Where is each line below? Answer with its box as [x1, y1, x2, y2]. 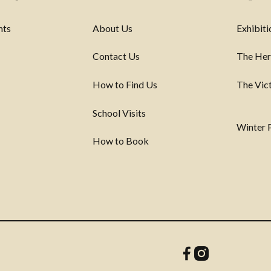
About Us [92, 22, 132, 34]
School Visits [92, 106, 146, 119]
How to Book [92, 135, 149, 147]
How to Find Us [92, 78, 157, 90]
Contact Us [92, 50, 140, 62]
